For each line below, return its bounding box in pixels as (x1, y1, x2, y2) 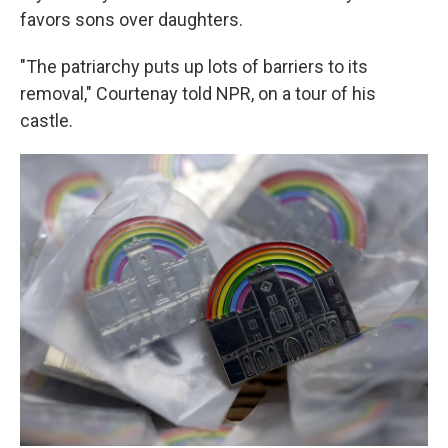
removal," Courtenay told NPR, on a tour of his (20, 83, 376, 105)
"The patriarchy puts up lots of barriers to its (20, 56, 368, 78)
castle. (20, 110, 73, 132)
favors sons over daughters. (20, 9, 243, 31)
